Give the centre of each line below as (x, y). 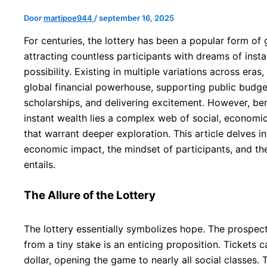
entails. (40, 164)
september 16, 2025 (136, 18)
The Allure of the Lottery (90, 195)
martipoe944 (69, 18)
